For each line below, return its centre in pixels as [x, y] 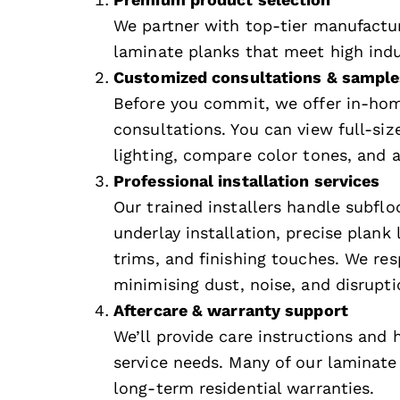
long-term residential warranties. [244, 388]
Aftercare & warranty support [231, 311]
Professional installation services [247, 181]
